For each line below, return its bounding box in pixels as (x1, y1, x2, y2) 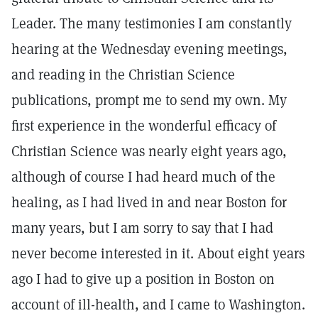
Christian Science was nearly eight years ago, (11, 142, 287, 160)
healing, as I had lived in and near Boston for (11, 193, 287, 212)
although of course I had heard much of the (11, 168, 275, 186)
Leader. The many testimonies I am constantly (11, 14, 292, 33)
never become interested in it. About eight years (11, 244, 305, 263)
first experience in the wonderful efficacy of (11, 116, 276, 135)
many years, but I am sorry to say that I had (11, 219, 273, 237)
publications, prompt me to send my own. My (11, 91, 287, 109)
